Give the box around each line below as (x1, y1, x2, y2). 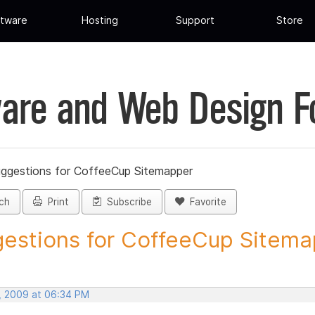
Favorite (184, 196, 226, 208)
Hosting (82, 14, 119, 27)
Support (175, 14, 214, 27)
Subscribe (101, 196, 152, 208)
